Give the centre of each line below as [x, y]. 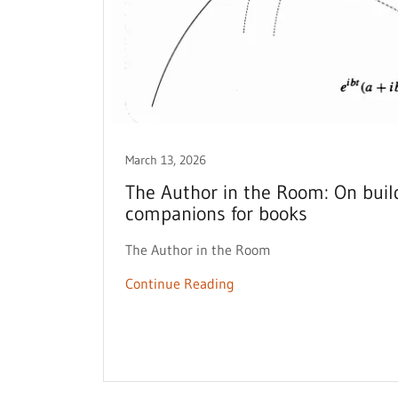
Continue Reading [180, 283]
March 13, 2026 [166, 160]
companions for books [216, 214]
